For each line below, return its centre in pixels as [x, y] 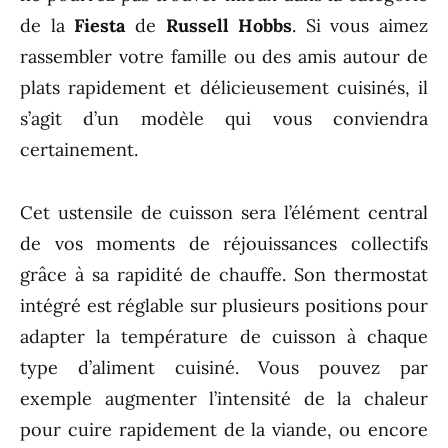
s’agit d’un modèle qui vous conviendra [224, 119]
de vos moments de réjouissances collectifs [224, 244]
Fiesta [104, 26]
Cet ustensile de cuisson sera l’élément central [224, 213]
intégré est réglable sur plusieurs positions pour [224, 306]
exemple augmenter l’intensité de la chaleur [224, 399]
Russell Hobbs [224, 26]
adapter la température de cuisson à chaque [224, 337]
